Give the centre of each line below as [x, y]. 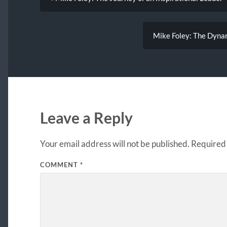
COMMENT [60, 165]
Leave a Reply [86, 118]
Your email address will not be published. [115, 144]
